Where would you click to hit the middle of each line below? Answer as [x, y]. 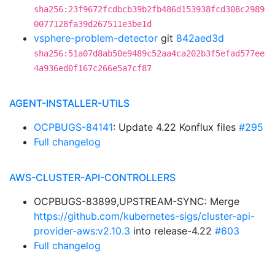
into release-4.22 [172, 231]
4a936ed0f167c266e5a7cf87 [93, 68]
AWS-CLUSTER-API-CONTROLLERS [92, 177]
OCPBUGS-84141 [73, 127]
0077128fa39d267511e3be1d [93, 24]
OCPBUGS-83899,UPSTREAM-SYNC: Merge [137, 201]
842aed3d [200, 38]
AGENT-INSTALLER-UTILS [69, 103]
